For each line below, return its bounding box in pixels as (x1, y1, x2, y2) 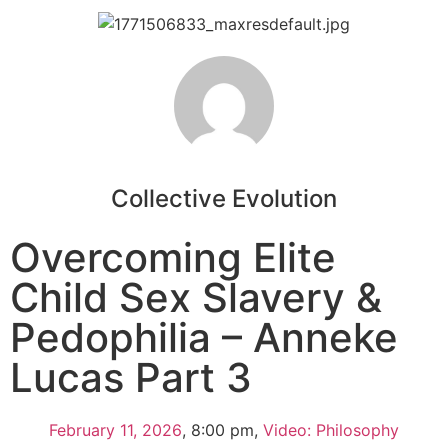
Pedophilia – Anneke (10, 312, 398, 362)
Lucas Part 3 (10, 352, 252, 402)
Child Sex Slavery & (10, 272, 382, 322)
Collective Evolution (111, 183, 337, 213)
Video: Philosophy (263, 419, 399, 440)
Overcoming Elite (10, 232, 336, 282)
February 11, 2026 (49, 419, 182, 440)
